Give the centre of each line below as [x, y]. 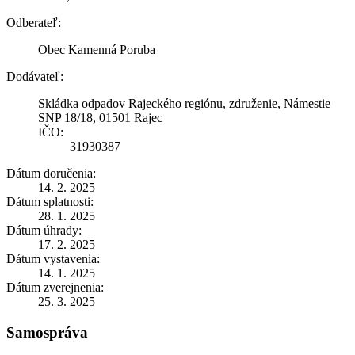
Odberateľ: [34, 22]
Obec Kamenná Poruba [97, 49]
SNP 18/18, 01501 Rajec [100, 117]
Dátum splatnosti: [50, 201]
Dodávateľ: [35, 76]
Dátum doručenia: [51, 173]
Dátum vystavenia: [53, 258]
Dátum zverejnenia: [55, 287]
